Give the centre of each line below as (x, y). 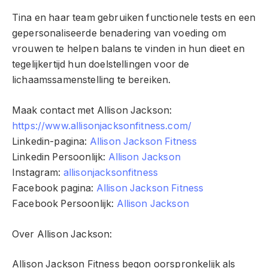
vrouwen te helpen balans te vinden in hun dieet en (128, 49)
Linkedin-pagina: (51, 142)
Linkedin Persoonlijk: (60, 157)
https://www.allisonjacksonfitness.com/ (102, 126)
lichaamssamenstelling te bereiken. (92, 80)
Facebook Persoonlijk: (64, 204)
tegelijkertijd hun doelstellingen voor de (101, 65)
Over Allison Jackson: (62, 234)
